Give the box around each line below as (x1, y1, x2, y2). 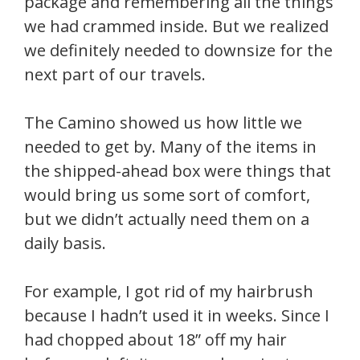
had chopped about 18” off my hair (24, 329, 287, 351)
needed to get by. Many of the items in (24, 136, 317, 158)
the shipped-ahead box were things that (24, 160, 331, 182)
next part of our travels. (24, 63, 206, 86)
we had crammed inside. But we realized (24, 15, 329, 38)
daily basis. (24, 232, 106, 255)
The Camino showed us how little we (24, 112, 302, 134)
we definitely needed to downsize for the (24, 39, 333, 62)
